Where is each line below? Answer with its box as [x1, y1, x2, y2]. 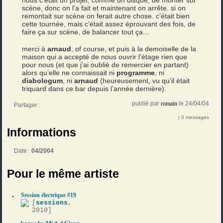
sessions [36, 199, 68, 207]
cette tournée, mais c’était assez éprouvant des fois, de [22, 20, 196, 28]
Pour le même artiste [7, 167, 119, 180]
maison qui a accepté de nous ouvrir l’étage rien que [22, 53, 188, 61]
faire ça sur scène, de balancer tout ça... [22, 28, 149, 36]
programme [116, 69, 155, 77]
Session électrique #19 [21, 192, 77, 199]
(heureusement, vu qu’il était [98, 77, 190, 85]
